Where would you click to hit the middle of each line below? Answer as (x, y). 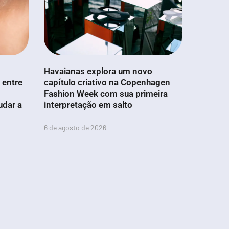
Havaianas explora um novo (98, 71)
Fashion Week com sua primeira (106, 93)
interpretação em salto (88, 105)
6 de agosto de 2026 (75, 127)
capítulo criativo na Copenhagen (107, 82)
